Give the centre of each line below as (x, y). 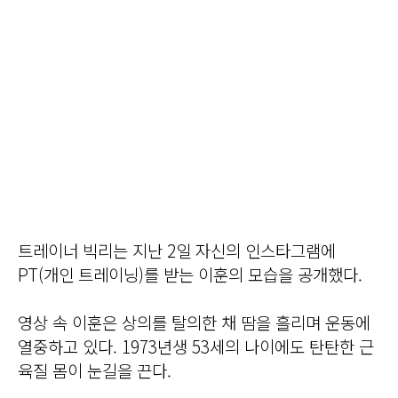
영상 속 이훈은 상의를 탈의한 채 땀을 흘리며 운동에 (194, 322)
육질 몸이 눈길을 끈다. (95, 370)
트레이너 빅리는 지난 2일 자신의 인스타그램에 (177, 251)
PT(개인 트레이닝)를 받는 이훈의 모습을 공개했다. (190, 275)
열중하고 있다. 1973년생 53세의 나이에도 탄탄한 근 (196, 346)
